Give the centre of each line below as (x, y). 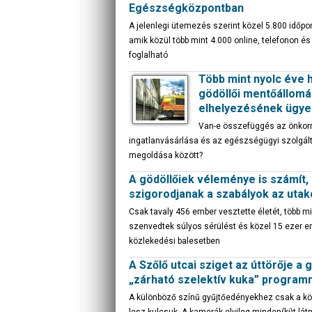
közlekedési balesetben (174, 241)
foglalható (148, 55)
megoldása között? (166, 155)
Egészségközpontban (186, 8)
